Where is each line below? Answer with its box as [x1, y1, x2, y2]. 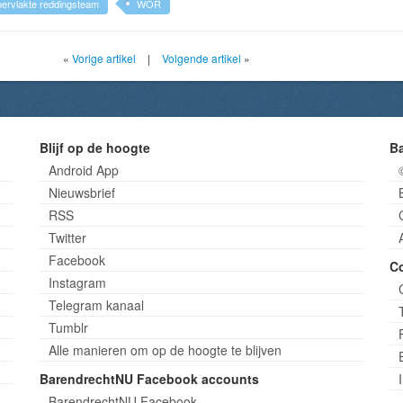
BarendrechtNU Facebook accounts [39, 369, 259, 388]
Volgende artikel [162, 49, 241, 66]
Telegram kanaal [48, 295, 144, 314]
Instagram [48, 273, 106, 291]
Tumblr [48, 318, 88, 336]
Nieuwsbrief [48, 183, 115, 201]
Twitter [48, 228, 86, 246]
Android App [48, 160, 119, 179]
